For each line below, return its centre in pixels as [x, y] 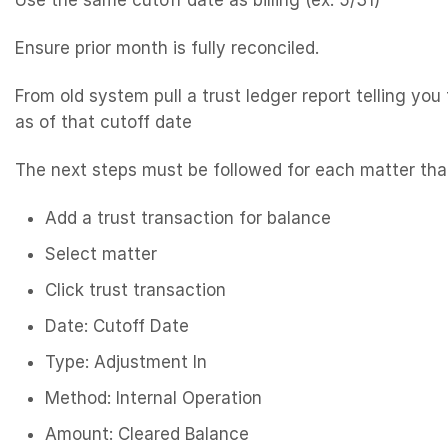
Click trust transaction [135, 290]
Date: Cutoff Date [117, 326]
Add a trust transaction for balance [188, 218]
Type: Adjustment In [126, 362]
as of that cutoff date [103, 122]
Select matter [101, 254]
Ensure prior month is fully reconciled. [167, 48]
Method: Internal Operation [153, 398]
